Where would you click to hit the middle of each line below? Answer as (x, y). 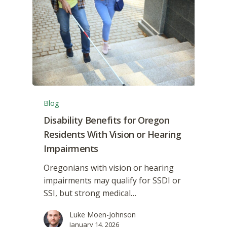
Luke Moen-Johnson (103, 215)
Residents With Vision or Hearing (112, 135)
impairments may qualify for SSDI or (112, 181)
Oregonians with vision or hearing (109, 168)
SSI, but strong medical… (90, 193)
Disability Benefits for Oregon (107, 120)
